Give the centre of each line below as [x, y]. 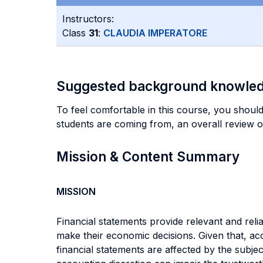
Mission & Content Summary [148, 156]
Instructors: [88, 19]
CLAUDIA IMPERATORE [155, 33]
